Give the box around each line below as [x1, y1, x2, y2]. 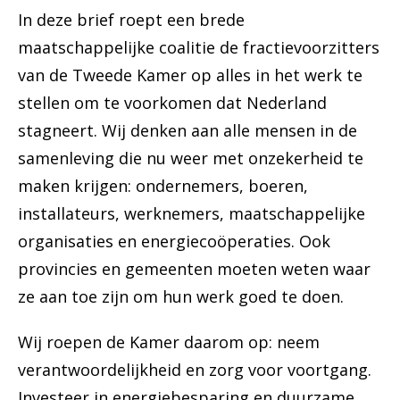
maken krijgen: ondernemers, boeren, [18, 175, 308, 197]
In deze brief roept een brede [18, 9, 245, 31]
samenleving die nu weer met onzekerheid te [18, 147, 363, 170]
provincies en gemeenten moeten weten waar [18, 258, 371, 280]
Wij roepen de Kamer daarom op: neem [18, 331, 320, 354]
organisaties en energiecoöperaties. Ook [18, 230, 330, 253]
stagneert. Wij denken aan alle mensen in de [18, 120, 357, 142]
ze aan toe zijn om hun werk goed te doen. [18, 286, 344, 308]
